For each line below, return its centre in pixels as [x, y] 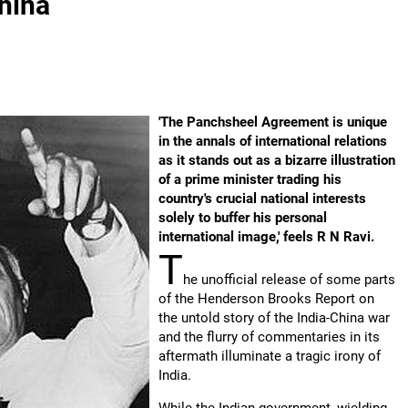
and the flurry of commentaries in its [269, 337]
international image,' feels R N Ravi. [266, 237]
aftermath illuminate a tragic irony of [270, 356]
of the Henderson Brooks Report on [266, 299]
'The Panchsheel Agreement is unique [273, 122]
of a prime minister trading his [250, 179]
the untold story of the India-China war [274, 318]
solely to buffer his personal [243, 218]
